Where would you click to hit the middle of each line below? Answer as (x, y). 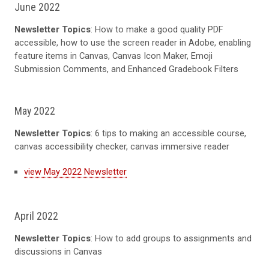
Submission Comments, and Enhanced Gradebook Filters (126, 69)
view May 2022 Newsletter (75, 171)
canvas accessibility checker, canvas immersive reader (122, 146)
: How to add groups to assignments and (171, 238)
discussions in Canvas (58, 251)
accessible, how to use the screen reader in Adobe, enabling (133, 42)
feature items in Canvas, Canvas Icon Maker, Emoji (113, 56)
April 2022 (38, 216)
